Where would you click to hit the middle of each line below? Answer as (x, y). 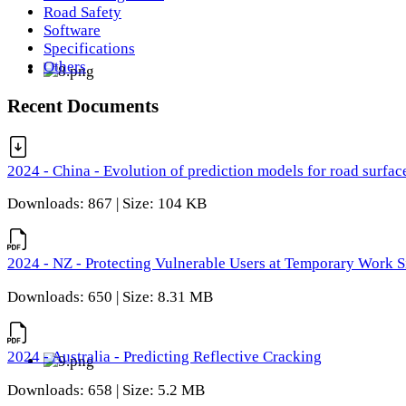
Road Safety (82, 12)
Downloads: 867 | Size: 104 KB (107, 204)
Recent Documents (83, 105)
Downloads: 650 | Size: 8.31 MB (110, 296)
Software (72, 30)
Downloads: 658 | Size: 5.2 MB (106, 390)
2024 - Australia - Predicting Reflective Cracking (164, 356)
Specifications (89, 48)
